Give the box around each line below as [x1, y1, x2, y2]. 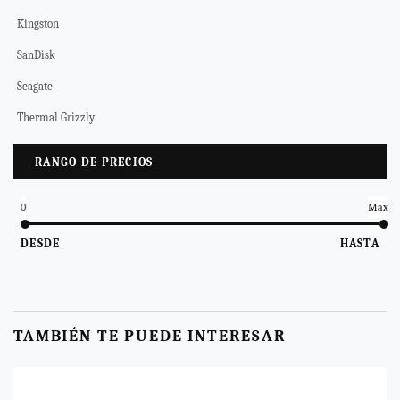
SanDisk [17, 47, 55, 62]
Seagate [17, 79, 53, 93]
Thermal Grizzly [17, 110, 95, 124]
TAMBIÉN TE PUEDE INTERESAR [13, 325, 287, 346]
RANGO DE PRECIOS [35, 154, 154, 169]
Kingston [17, 16, 59, 30]
